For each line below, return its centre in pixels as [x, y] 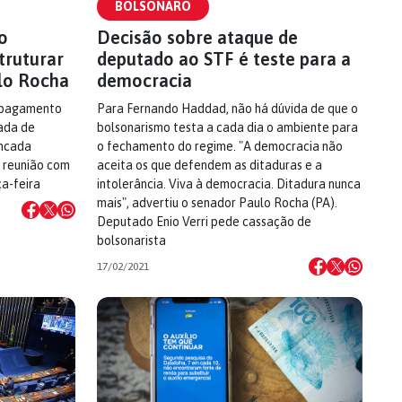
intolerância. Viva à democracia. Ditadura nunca [229, 184]
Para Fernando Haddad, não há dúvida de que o [227, 109]
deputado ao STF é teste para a [224, 59]
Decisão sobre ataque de [197, 37]
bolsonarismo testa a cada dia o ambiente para [227, 127]
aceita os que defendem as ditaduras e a [210, 165]
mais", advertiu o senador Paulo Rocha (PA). [217, 203]
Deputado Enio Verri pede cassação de [204, 222]
